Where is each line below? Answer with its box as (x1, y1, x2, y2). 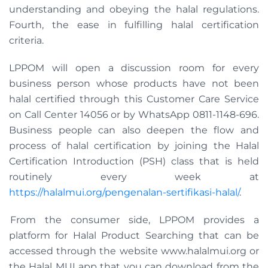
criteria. (9, 35, 44, 47)
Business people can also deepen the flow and (9, 124, 259, 136)
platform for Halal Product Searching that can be (9, 230, 259, 242)
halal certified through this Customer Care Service (9, 93, 259, 105)
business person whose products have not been (9, 78, 259, 90)
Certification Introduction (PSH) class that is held (9, 156, 259, 167)
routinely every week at (9, 171, 259, 183)
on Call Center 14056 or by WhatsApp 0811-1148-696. (9, 109, 259, 121)
